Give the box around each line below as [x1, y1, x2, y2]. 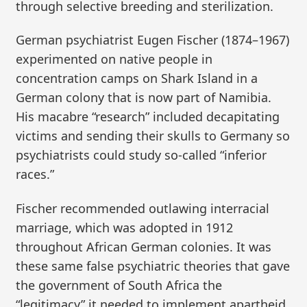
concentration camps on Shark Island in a [16, 70, 258, 87]
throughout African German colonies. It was [16, 238, 272, 255]
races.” [16, 166, 55, 183]
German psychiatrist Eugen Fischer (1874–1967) [16, 32, 290, 49]
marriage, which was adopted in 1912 [16, 219, 234, 236]
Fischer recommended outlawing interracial [16, 199, 270, 217]
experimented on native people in [16, 51, 213, 68]
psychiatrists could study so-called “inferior [16, 147, 267, 164]
